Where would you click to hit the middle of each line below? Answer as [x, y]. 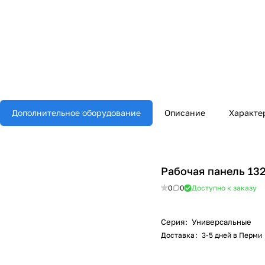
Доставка [178, 235]
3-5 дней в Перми [232, 235]
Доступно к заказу [224, 188]
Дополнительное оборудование [76, 113]
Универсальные [222, 222]
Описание [185, 113]
